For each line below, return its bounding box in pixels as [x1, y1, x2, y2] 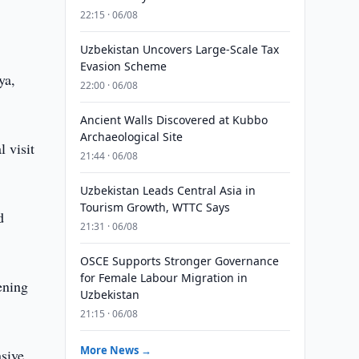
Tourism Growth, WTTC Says [79, 200, 230, 215]
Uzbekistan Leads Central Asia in [79, 183, 256, 198]
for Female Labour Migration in [79, 270, 248, 285]
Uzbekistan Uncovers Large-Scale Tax [79, 42, 279, 57]
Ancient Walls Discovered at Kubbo [79, 112, 268, 127]
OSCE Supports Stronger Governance [79, 253, 279, 268]
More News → [79, 343, 151, 357]
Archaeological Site [79, 129, 183, 144]
